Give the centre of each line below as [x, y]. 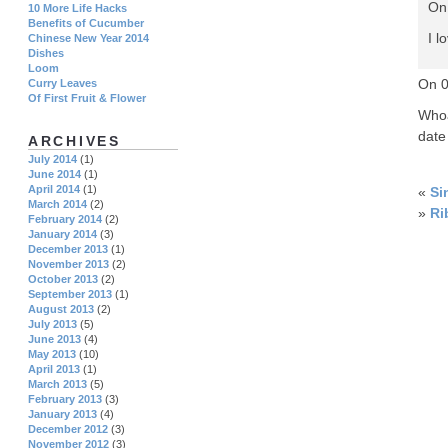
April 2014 [54, 189]
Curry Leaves [62, 83]
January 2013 [62, 414]
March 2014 [57, 204]
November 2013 [68, 264]
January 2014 [62, 234]
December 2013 [68, 249]
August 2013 [61, 309]
